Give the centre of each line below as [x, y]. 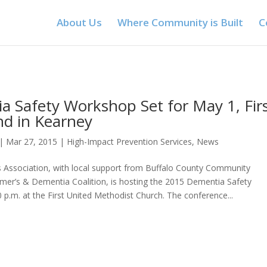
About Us [79, 22]
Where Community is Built [180, 22]
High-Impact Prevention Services [130, 142]
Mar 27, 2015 [32, 142]
